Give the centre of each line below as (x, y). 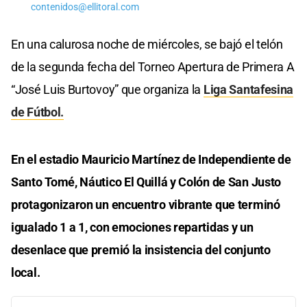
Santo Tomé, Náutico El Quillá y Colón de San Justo (146, 182)
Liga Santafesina (248, 89)
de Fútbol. (37, 112)
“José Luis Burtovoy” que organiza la (107, 89)
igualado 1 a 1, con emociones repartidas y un (132, 227)
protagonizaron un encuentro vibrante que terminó (146, 204)
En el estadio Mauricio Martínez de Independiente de (151, 159)
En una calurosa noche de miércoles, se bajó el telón (147, 44)
